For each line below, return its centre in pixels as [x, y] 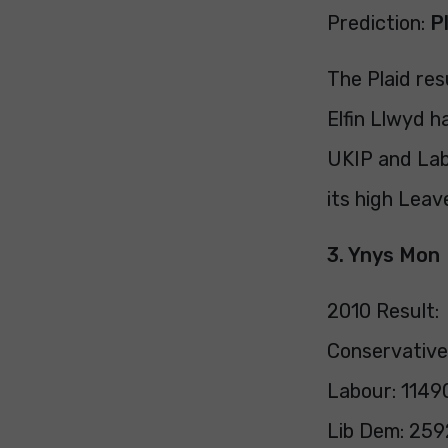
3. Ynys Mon [384, 255]
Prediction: [379, 23]
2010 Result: [383, 311]
